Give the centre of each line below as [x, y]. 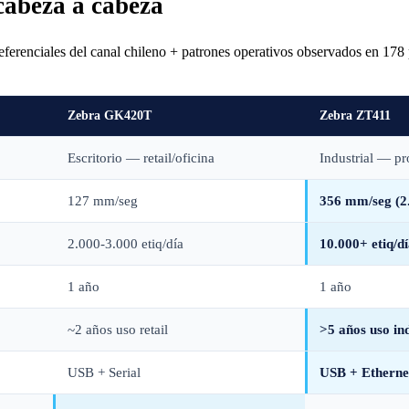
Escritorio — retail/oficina [141, 157]
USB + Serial [104, 372]
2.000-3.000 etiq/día [126, 243]
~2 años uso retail [118, 329]
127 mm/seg [103, 200]
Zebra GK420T [110, 115]
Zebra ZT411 [355, 115]
